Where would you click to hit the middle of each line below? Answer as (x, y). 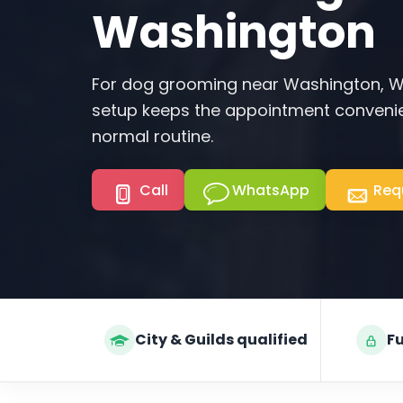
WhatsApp (271, 190)
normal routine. (152, 136)
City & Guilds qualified (221, 340)
